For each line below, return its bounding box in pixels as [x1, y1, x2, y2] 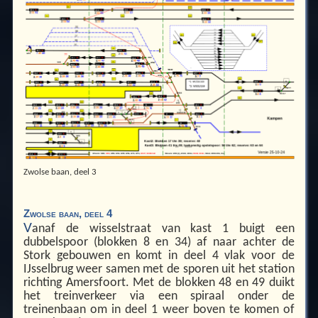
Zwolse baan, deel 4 [23, 207, 112, 220]
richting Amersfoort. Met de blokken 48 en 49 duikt [23, 276, 295, 289]
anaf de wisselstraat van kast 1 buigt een [31, 222, 295, 235]
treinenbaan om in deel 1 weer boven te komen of [23, 303, 295, 316]
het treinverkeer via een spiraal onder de [23, 290, 295, 302]
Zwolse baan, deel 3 [23, 168, 97, 177]
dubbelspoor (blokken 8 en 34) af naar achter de [23, 236, 295, 248]
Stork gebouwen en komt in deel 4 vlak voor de [23, 249, 295, 262]
